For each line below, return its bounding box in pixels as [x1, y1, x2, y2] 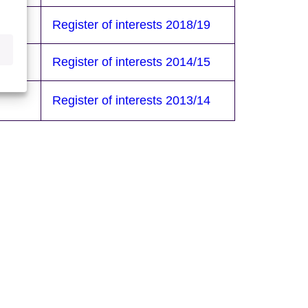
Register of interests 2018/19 [52, 17, 210, 32]
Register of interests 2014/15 [52, 54, 210, 69]
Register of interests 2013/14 [52, 93, 210, 107]
